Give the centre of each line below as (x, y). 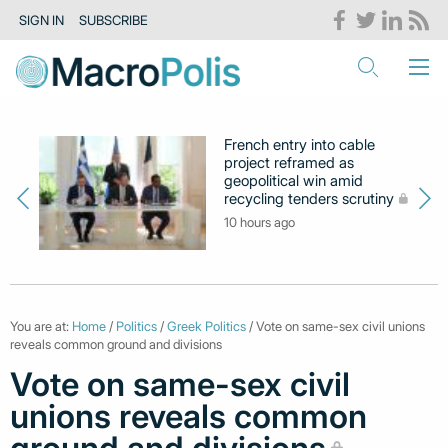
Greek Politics (206, 326)
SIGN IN (42, 20)
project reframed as (289, 162)
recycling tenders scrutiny (309, 198)
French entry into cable (300, 144)
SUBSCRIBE (113, 20)
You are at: (41, 326)
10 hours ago (260, 222)
